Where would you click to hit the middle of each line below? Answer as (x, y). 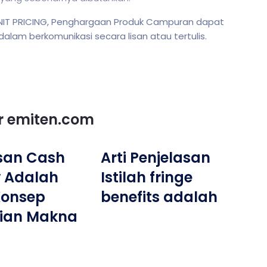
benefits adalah (159, 197)
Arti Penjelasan (156, 158)
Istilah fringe (147, 177)
